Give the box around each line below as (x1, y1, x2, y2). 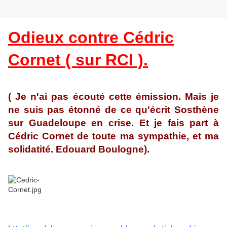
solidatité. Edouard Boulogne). (8, 144, 149, 155)
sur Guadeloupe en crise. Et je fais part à (8, 118, 219, 129)
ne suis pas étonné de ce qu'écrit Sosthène (8, 104, 219, 116)
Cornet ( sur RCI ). (8, 51, 148, 69)
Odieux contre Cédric (8, 28, 174, 47)
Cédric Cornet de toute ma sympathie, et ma (8, 131, 219, 142)
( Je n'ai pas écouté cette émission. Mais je (8, 91, 219, 102)
